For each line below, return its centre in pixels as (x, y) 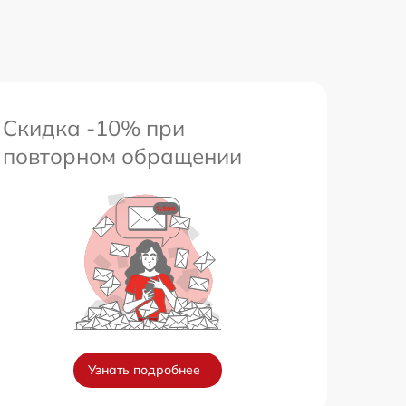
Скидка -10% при (94, 128)
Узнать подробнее (144, 370)
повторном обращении (122, 156)
